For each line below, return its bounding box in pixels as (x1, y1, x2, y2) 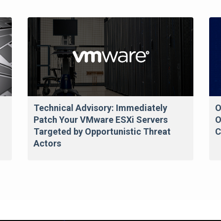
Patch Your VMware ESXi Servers (34, 114, 168, 125)
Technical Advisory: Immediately (34, 103, 168, 113)
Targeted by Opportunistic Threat (34, 126, 171, 137)
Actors (34, 138, 62, 149)
